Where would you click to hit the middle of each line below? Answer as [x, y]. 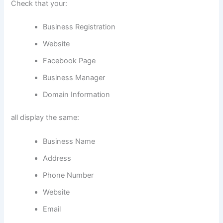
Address [57, 158]
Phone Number [68, 175]
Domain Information [77, 95]
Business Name [69, 141]
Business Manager [74, 78]
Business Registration [79, 27]
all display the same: [45, 118]
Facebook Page [69, 61]
